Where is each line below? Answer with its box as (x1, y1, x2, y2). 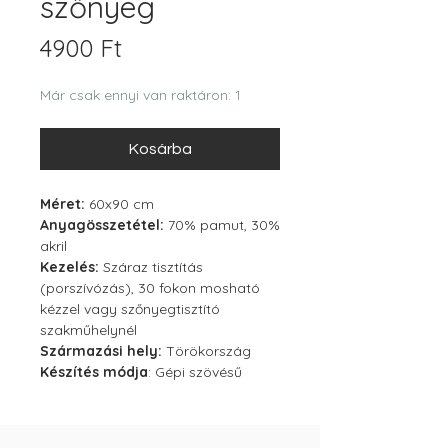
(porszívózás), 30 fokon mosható (40, 279, 260, 298)
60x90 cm (85, 195, 154, 214)
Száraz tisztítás (99, 258, 203, 277)
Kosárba (128, 141, 192, 158)
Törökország (162, 342, 251, 361)
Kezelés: (40, 258, 99, 277)
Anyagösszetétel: (40, 216, 164, 235)
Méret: (40, 195, 85, 214)
